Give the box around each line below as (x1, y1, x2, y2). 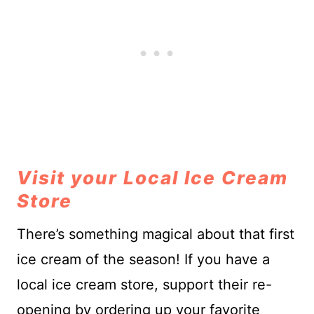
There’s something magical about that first (17, 225, 294, 243)
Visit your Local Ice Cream (17, 166, 288, 189)
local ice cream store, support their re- (17, 275, 272, 293)
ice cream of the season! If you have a (17, 250, 270, 268)
